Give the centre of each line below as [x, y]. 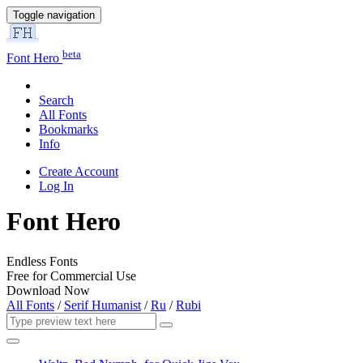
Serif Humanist [102, 305]
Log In [56, 186]
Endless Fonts [42, 261]
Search [56, 100]
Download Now [48, 290]
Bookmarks [68, 130]
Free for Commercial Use [71, 275]
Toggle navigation [54, 15]
